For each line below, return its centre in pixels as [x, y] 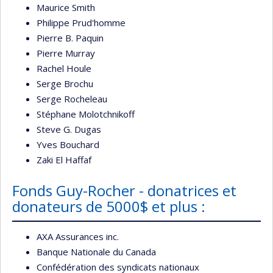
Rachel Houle [64, 68]
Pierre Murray [66, 53]
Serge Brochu [65, 83]
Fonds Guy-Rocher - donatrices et [124, 190]
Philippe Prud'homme [81, 22]
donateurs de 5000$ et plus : [109, 206]
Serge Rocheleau [72, 98]
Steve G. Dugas [69, 129]
